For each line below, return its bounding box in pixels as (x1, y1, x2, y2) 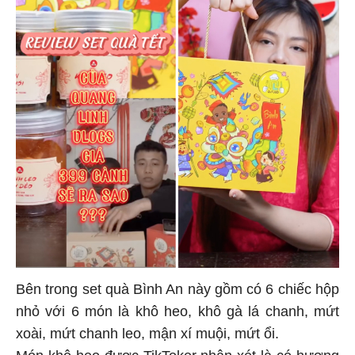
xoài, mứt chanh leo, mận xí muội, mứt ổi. (16, 323, 283, 340)
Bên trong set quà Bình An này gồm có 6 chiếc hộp (16, 279, 339, 296)
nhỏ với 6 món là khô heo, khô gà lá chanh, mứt (16, 301, 339, 318)
